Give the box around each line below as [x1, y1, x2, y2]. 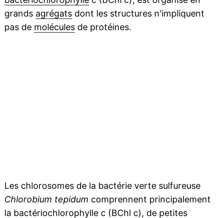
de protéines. [74, 22, 131, 33]
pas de [4, 22, 34, 33]
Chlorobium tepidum [4, 194, 89, 205]
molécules [34, 22, 75, 33]
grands [4, 8, 36, 19]
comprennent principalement [88, 194, 211, 205]
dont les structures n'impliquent [72, 8, 204, 19]
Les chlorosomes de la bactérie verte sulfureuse [4, 181, 200, 191]
